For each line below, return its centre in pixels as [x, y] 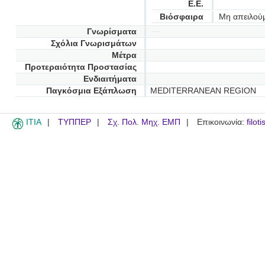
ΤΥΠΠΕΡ [75, 122]
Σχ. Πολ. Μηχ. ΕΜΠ [144, 122]
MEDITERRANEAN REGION [203, 91]
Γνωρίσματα [112, 31]
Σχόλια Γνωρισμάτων [93, 43]
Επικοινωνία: [222, 122]
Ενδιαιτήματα [110, 79]
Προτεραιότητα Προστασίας [80, 67]
